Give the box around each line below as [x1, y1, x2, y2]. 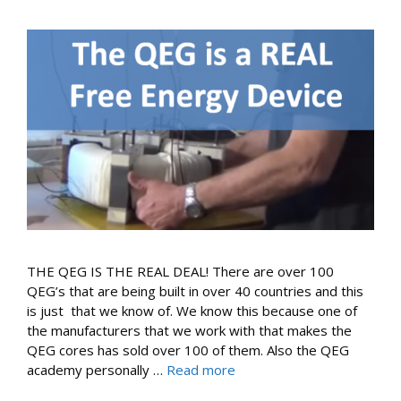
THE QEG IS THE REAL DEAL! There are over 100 [27, 262, 334, 281]
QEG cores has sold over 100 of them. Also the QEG [27, 341, 349, 360]
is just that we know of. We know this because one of [27, 302, 357, 320]
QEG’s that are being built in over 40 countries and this [27, 282, 363, 301]
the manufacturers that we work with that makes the [27, 321, 352, 340]
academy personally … [27, 361, 166, 380]
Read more [166, 361, 235, 380]
